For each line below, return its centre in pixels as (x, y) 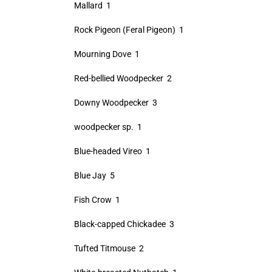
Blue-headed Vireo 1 (112, 151)
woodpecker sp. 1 (108, 127)
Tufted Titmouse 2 (109, 248)
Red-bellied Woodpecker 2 (123, 78)
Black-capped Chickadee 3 (124, 224)
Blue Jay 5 (94, 175)
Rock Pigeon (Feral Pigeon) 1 (129, 30)
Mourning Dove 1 (107, 54)
